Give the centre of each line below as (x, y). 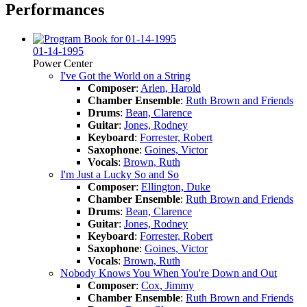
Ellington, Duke (176, 186)
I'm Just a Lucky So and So (120, 174)
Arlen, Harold (171, 88)
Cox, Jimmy (168, 285)
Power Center (63, 63)
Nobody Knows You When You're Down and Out (169, 273)
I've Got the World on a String (125, 75)
